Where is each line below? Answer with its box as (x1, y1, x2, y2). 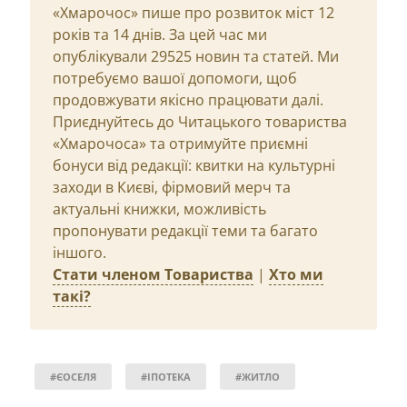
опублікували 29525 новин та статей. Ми (53, 45, 339, 66)
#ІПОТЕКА (141, 369, 191, 383)
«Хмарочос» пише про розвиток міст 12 (53, 2, 334, 23)
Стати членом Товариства (53, 263, 253, 284)
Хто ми (269, 263, 323, 284)
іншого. (53, 242, 106, 263)
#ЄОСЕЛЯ (50, 369, 96, 383)
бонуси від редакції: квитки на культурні (53, 154, 335, 175)
